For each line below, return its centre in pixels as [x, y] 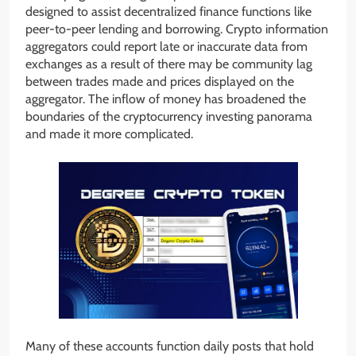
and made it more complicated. [109, 134]
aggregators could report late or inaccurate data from [166, 47]
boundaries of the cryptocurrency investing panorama [169, 117]
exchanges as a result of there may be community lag [169, 64]
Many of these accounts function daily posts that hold [170, 346]
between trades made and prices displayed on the [160, 82]
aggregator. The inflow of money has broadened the [166, 99]
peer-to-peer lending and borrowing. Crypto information [177, 29]
